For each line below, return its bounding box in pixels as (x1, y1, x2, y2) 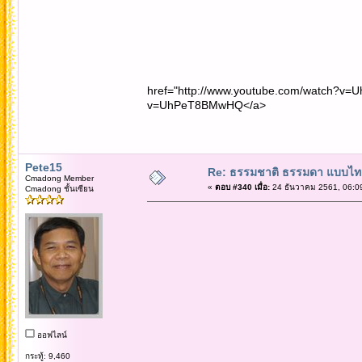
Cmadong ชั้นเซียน (24, 183, 94, 193)
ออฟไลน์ (34, 330, 67, 339)
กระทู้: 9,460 (24, 351, 70, 360)
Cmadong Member (24, 173, 94, 183)
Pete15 (24, 160, 62, 174)
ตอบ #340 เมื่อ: (214, 182, 270, 192)
